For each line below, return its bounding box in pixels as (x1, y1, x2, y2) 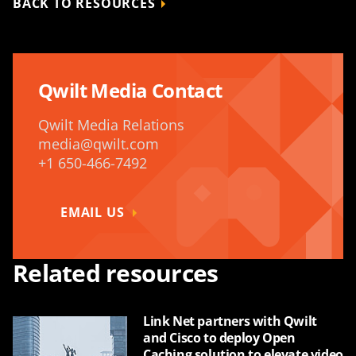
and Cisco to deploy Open (143, 329, 296, 346)
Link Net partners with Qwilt (143, 312, 317, 330)
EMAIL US (60, 203, 125, 221)
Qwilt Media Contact (38, 77, 222, 103)
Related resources (13, 257, 219, 289)
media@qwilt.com (38, 134, 159, 153)
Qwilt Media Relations (38, 115, 184, 134)
